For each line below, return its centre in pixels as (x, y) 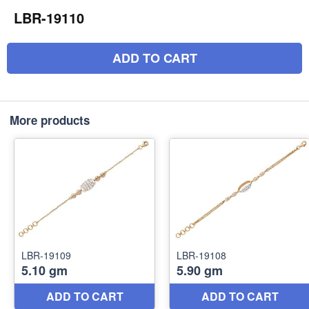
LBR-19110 (49, 18)
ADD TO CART (154, 58)
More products (50, 120)
